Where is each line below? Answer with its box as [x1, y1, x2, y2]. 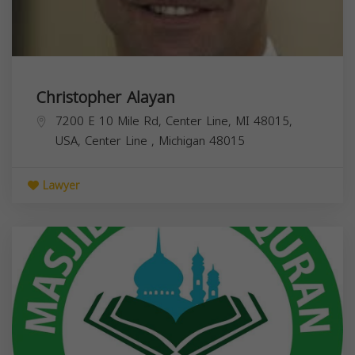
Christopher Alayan [36, 82, 175, 113]
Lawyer [39, 174, 79, 197]
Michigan [158, 129, 209, 152]
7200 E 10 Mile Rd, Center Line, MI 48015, [55, 109, 292, 132]
